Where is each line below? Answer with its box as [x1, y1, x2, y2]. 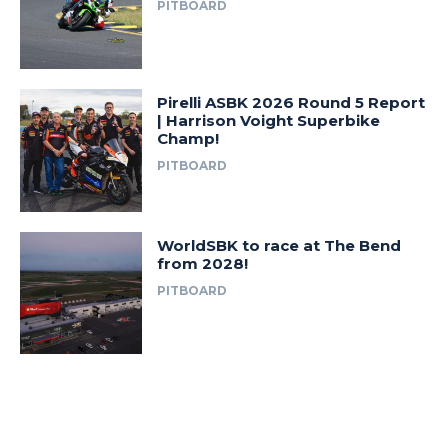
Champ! [157, 129, 220, 149]
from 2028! [157, 253, 249, 273]
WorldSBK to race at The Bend [157, 235, 402, 255]
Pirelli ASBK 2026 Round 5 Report [157, 93, 426, 113]
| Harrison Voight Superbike [157, 111, 381, 131]
